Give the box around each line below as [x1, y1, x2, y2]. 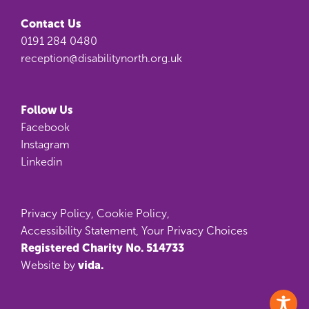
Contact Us [21, 17, 81, 30]
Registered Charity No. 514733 [21, 241, 184, 254]
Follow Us [21, 103, 73, 116]
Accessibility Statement [21, 225, 136, 237]
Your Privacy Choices [141, 225, 248, 237]
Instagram [21, 139, 70, 150]
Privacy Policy [21, 208, 91, 219]
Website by [21, 259, 78, 271]
